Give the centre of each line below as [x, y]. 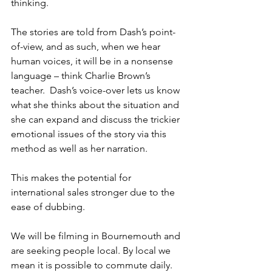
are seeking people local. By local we [92, 250]
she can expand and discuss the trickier [97, 119]
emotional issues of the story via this [90, 134]
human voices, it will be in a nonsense [93, 61]
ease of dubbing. [48, 207]
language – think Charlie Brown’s [82, 76]
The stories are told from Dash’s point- [93, 32]
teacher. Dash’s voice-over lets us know [97, 90]
